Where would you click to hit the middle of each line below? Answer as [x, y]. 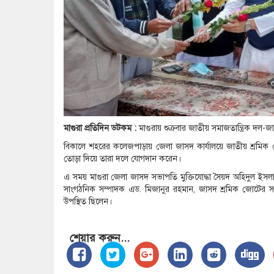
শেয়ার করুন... [100, 238]
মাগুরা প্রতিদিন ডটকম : [100, 128]
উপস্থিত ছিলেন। [88, 202]
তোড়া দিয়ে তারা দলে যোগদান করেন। [122, 159]
